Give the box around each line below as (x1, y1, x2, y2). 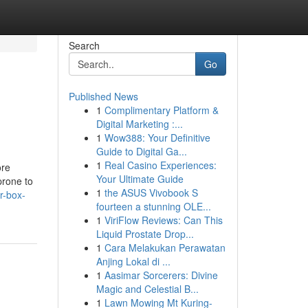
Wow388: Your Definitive (104, 131, 210, 144)
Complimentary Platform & (104, 103, 219, 117)
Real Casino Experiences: (104, 158, 217, 172)
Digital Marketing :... (96, 117, 183, 131)
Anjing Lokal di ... (96, 254, 170, 268)
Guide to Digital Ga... (96, 144, 187, 158)
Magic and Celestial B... (96, 282, 199, 296)
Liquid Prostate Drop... (96, 227, 194, 241)
